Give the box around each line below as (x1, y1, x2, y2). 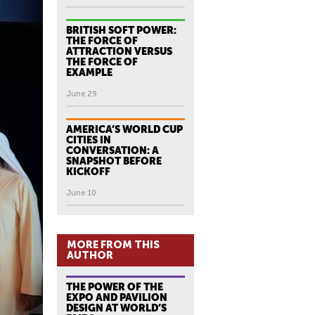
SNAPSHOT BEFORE (66, 155, 162, 167)
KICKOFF (66, 166, 110, 177)
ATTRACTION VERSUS (66, 46, 172, 57)
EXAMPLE (66, 67, 112, 78)
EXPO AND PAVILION (66, 292, 167, 303)
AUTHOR (67, 249, 113, 262)
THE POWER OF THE (66, 281, 163, 292)
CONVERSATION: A (66, 145, 159, 156)
